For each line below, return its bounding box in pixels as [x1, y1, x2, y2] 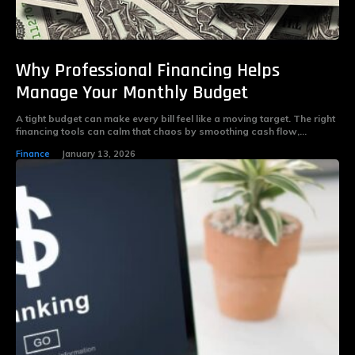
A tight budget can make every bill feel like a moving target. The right [16, 113, 335, 125]
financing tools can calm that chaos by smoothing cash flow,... [16, 125, 307, 138]
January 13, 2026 [62, 148, 136, 160]
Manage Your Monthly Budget [16, 81, 248, 105]
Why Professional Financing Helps [16, 59, 280, 83]
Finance [16, 148, 50, 160]
